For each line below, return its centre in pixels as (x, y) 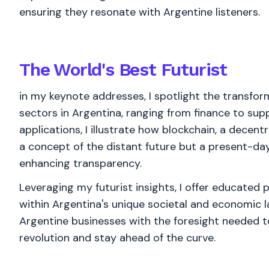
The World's (69, 69)
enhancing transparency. (80, 163)
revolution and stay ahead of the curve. (117, 238)
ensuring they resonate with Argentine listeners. (140, 12)
